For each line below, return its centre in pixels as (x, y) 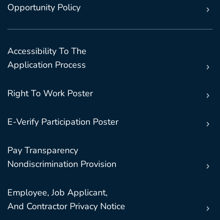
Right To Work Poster (50, 94)
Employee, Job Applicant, (57, 193)
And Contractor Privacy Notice (66, 206)
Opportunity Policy (44, 8)
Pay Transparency (43, 151)
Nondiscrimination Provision (62, 164)
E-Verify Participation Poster (63, 122)
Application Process (47, 65)
